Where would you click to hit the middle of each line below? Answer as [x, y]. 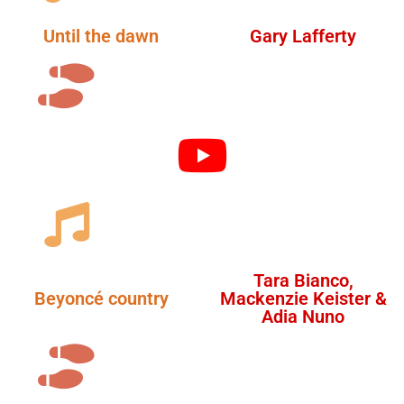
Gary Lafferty [303, 36]
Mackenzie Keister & [303, 298]
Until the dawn [101, 36]
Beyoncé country [101, 298]
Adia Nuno [303, 316]
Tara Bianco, [303, 280]
